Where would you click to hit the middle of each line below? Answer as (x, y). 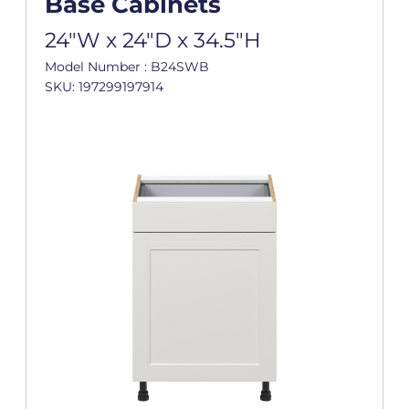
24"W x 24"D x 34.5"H (152, 41)
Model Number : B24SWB (126, 67)
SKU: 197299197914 (104, 87)
